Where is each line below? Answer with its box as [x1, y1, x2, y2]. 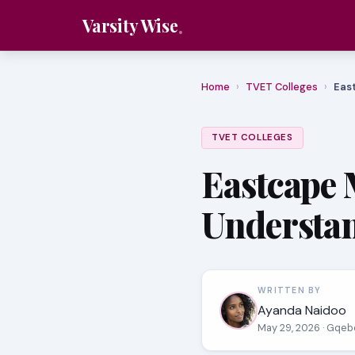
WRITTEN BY [258, 285, 322, 296]
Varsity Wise [82, 13, 178, 36]
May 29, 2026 [258, 321, 323, 334]
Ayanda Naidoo [258, 302, 346, 319]
